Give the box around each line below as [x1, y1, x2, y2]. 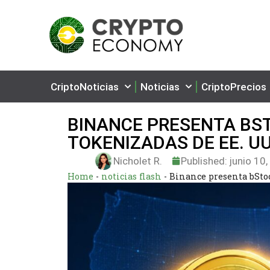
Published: [181, 154, 228, 167]
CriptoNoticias [51, 80, 119, 93]
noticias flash [101, 171, 162, 182]
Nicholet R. [113, 154, 163, 167]
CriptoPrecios [201, 80, 266, 93]
